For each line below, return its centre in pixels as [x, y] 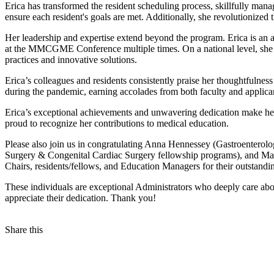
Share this [24, 230]
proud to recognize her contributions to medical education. [117, 124]
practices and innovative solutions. [71, 60]
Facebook [24, 265]
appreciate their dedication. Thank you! [80, 198]
